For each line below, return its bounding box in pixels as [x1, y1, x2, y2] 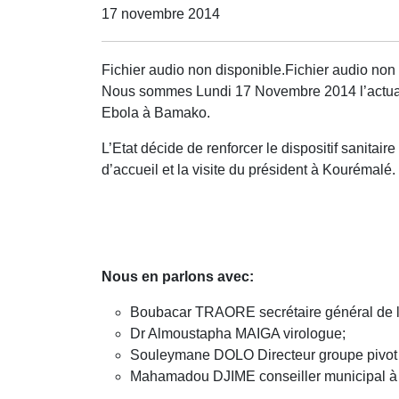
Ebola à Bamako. [102, 104, 210, 120]
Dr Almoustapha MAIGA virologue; [130, 325, 346, 341]
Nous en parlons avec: [102, 268, 254, 284]
